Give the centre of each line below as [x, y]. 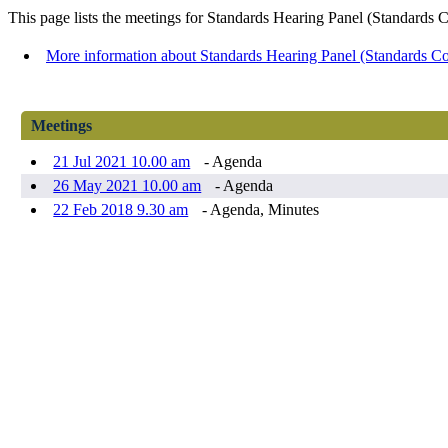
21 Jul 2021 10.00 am [122, 162]
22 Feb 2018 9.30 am [121, 210]
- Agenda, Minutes [259, 210]
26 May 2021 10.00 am [127, 186]
